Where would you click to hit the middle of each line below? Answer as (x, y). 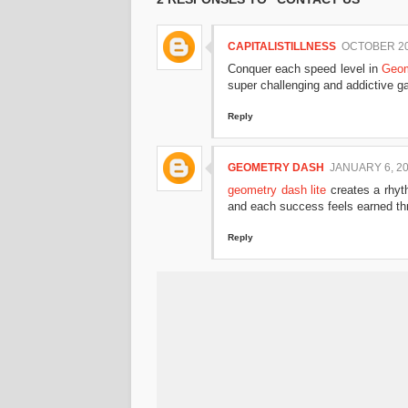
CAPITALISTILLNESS (282, 46)
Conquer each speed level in (305, 68)
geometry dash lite (277, 189)
